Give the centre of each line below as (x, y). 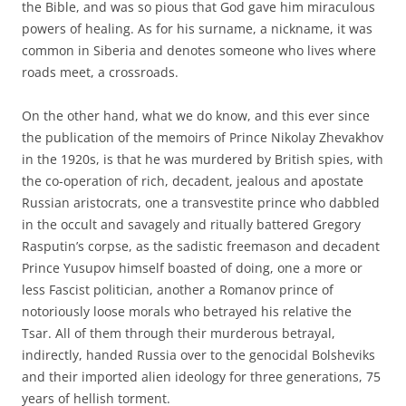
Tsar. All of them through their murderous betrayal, (179, 333)
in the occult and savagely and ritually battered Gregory (191, 224)
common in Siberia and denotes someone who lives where (199, 50)
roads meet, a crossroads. (100, 72)
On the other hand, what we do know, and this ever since (196, 115)
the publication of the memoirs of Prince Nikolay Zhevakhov (203, 137)
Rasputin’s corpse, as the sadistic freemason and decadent (201, 246)
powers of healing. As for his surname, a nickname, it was (197, 28)
